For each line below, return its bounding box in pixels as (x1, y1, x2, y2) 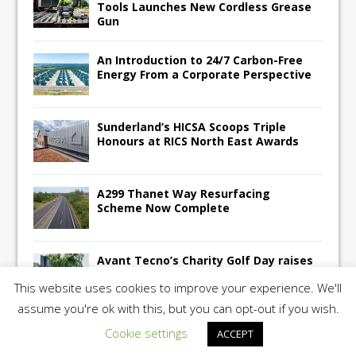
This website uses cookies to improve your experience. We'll (14, 280, 342, 296)
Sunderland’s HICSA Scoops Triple (97, 119, 287, 134)
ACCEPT (217, 327, 253, 341)
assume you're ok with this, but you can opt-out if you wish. (17, 300, 339, 316)
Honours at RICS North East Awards (97, 133, 300, 149)
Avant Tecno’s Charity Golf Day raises (97, 253, 314, 268)
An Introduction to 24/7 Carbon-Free (97, 52, 304, 68)
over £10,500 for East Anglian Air (97, 267, 284, 282)
